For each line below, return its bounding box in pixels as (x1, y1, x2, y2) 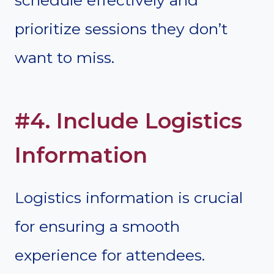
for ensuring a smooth (15, 217, 180, 235)
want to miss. (15, 48, 114, 67)
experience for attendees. (15, 245, 205, 264)
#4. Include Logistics (15, 108, 242, 135)
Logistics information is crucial (15, 188, 243, 207)
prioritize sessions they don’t (15, 19, 228, 38)
